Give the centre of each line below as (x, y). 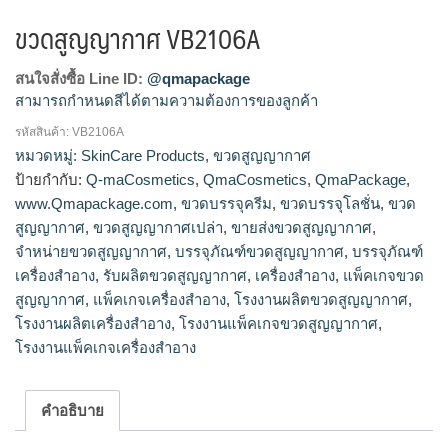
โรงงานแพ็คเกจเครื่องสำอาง (105, 348)
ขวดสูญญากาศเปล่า (158, 228)
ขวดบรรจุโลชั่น (330, 204)
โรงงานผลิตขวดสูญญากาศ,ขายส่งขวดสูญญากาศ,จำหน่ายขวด (217, 145)
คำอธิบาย (72, 410)
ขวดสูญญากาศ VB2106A (138, 38)
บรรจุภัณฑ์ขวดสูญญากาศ (259, 252)
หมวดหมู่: (48, 156)
